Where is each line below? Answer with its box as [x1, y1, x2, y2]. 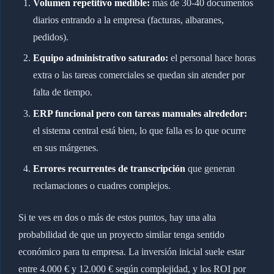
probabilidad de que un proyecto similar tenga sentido [18, 229, 224, 240]
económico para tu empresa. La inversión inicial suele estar [18, 246, 245, 257]
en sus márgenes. [32, 142, 98, 153]
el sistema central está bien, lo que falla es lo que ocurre [32, 125, 246, 136]
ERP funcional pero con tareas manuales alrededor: [32, 108, 247, 119]
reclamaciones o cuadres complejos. [32, 180, 171, 191]
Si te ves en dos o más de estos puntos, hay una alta [18, 212, 216, 223]
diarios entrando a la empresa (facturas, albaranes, [32, 15, 224, 26]
